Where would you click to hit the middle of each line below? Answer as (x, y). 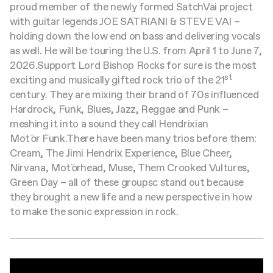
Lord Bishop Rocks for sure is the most (167, 65)
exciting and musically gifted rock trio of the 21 (117, 80)
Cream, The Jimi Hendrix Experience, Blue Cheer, (121, 153)
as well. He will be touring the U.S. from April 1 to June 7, (136, 51)
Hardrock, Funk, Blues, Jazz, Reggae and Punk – (119, 109)
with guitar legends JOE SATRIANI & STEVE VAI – (125, 21)
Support (58, 65)
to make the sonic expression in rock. (94, 211)
